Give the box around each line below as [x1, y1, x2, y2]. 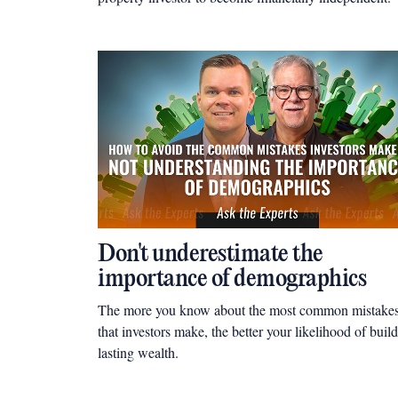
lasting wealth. [98, 343, 179, 362]
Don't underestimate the [98, 241, 323, 268]
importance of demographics [98, 266, 366, 293]
